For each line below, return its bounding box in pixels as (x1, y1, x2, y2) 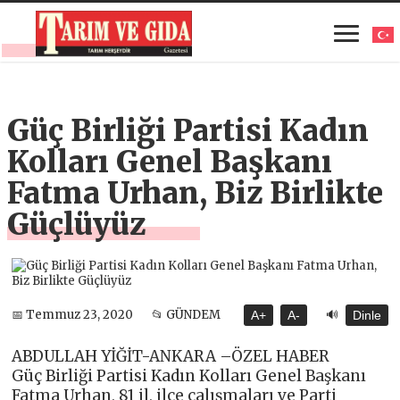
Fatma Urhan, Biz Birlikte (7, 174, 384, 212)
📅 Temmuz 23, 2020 (12, 307, 134, 323)
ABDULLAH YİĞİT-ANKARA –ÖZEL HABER (12, 346, 330, 366)
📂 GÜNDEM (152, 307, 221, 323)
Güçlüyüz (7, 205, 146, 243)
